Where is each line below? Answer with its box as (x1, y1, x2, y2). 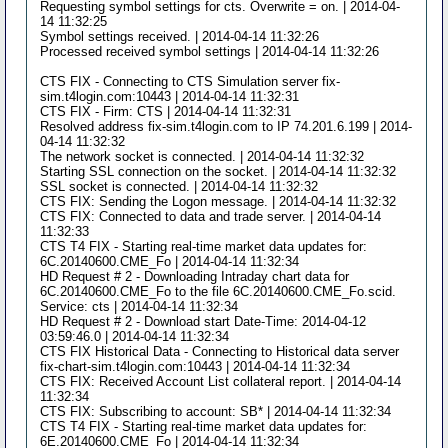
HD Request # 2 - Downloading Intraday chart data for (40, 268, 350, 284)
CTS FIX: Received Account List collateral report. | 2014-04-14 (40, 373, 402, 389)
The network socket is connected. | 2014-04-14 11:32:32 (40, 148, 365, 164)
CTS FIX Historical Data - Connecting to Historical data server (40, 343, 400, 359)
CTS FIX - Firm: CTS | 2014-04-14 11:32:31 (40, 103, 292, 119)
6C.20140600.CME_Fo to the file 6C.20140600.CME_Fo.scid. (40, 283, 397, 299)
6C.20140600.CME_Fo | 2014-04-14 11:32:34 (40, 253, 300, 269)
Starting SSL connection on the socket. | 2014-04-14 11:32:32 (40, 163, 397, 179)
